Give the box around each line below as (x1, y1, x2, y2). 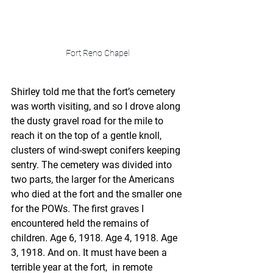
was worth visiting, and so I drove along (11, 101, 183, 112)
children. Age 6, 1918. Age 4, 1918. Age (11, 232, 180, 244)
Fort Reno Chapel (65, 48, 130, 58)
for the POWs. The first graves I (11, 203, 146, 214)
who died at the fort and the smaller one (11, 188, 184, 200)
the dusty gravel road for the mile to (11, 115, 166, 127)
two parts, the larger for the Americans (11, 174, 177, 185)
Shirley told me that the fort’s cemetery (11, 86, 178, 97)
